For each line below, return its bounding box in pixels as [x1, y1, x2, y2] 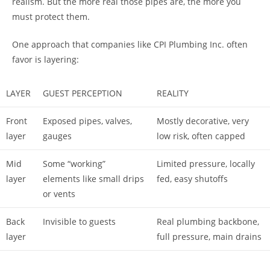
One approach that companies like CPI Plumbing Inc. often [12, 38, 248, 50]
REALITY [157, 87, 189, 99]
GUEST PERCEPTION [43, 87, 122, 99]
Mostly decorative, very [157, 115, 249, 127]
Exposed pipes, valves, [43, 115, 132, 127]
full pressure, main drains [157, 230, 262, 242]
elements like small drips [43, 172, 144, 184]
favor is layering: [12, 53, 79, 65]
